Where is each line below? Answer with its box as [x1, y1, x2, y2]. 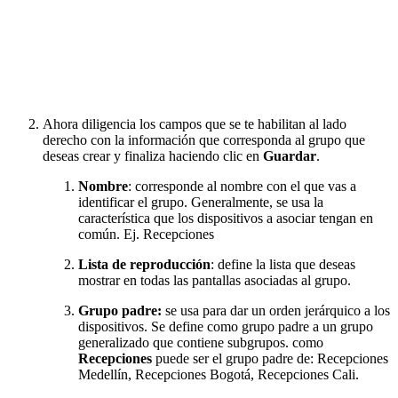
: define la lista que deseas [211, 257, 355, 273]
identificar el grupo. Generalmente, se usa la [78, 195, 323, 211]
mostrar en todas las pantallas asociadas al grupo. [78, 273, 351, 289]
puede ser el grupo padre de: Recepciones [152, 351, 388, 367]
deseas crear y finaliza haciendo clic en [43, 148, 263, 164]
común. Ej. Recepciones [78, 227, 214, 243]
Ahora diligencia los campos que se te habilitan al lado [43, 116, 346, 132]
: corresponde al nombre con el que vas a [128, 179, 356, 195]
